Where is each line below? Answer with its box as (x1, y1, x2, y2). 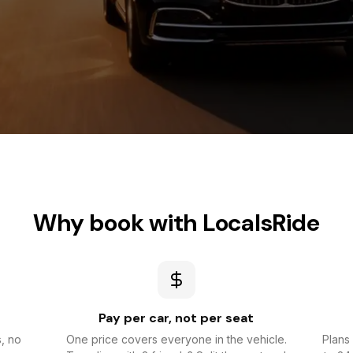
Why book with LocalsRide (33, 207, 320, 238)
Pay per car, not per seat (98, 310, 255, 326)
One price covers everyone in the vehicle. (65, 333, 287, 346)
